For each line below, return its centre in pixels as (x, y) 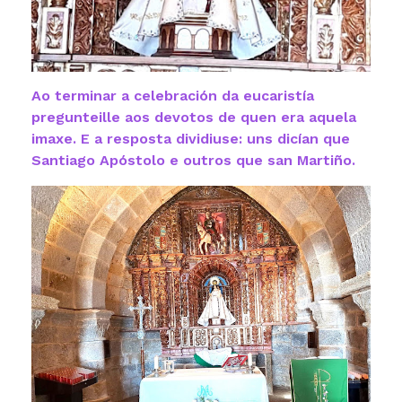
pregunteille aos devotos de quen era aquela (194, 117)
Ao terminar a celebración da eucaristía (173, 95)
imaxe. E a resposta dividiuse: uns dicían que (191, 138)
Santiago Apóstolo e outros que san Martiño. (193, 160)
